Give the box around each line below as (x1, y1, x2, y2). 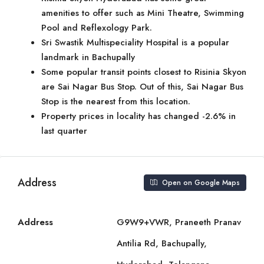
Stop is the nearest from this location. (41, 95, 190, 108)
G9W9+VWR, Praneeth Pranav (117, 216, 241, 229)
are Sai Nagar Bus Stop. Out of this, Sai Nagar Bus (41, 80, 243, 93)
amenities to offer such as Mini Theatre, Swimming (41, 6, 244, 19)
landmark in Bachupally (41, 51, 135, 64)
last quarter (41, 124, 87, 137)
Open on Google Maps (160, 177, 240, 188)
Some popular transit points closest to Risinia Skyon (41, 65, 246, 78)
